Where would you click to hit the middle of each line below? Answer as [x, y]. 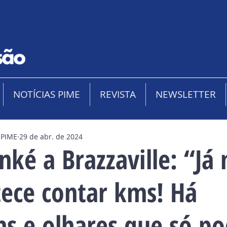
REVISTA [118, 94]
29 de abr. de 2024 [51, 136]
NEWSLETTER [186, 94]
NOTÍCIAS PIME [47, 94]
